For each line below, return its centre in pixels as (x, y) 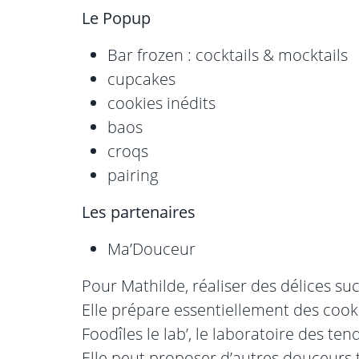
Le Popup (116, 18)
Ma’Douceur (151, 249)
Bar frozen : (149, 55)
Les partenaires (139, 212)
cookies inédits (161, 103)
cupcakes (141, 79)
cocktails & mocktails (272, 55)
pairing (133, 175)
